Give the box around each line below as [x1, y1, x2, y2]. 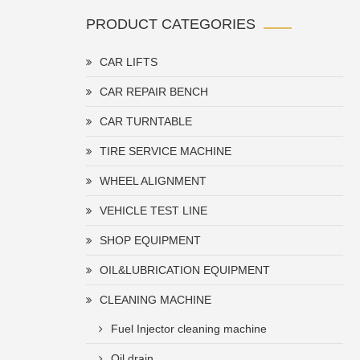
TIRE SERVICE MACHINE [100, 145, 231, 157]
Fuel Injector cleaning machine [111, 322, 267, 335]
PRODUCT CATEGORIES [86, 16, 256, 32]
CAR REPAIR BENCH [100, 85, 208, 98]
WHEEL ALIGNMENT [100, 174, 207, 187]
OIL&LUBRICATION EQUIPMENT [100, 264, 270, 276]
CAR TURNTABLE [100, 115, 192, 128]
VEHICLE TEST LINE [100, 204, 207, 217]
